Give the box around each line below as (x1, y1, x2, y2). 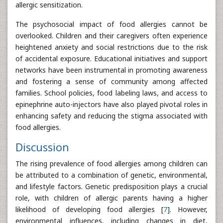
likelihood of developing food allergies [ (15, 204, 164, 214)
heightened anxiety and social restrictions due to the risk (15, 42, 208, 52)
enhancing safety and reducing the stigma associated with (15, 111, 208, 120)
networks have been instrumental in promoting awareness (15, 65, 208, 75)
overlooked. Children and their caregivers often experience (15, 30, 208, 40)
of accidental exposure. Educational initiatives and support (15, 53, 208, 63)
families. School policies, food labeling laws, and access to (15, 88, 208, 98)
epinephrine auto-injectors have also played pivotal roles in (15, 99, 208, 109)
